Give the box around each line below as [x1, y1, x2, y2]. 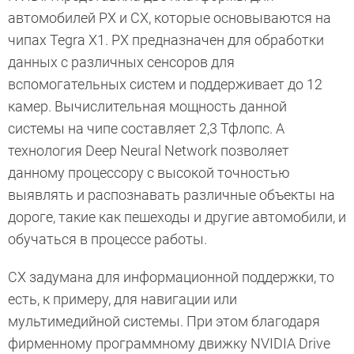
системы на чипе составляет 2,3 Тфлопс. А [8, 120, 284, 137]
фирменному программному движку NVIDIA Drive [8, 335, 330, 352]
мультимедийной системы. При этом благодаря [8, 313, 320, 330]
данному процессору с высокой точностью [8, 164, 290, 182]
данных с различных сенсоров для [8, 54, 235, 71]
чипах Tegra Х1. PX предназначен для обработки [8, 32, 324, 49]
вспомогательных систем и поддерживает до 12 [8, 76, 322, 93]
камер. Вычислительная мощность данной [8, 98, 287, 115]
